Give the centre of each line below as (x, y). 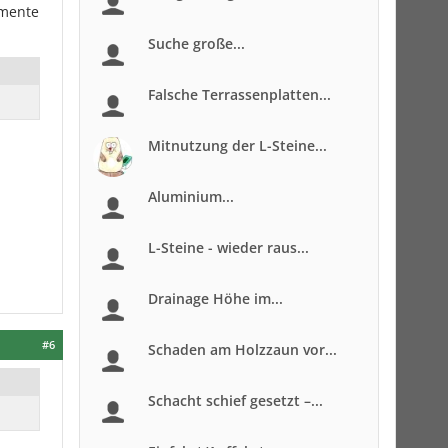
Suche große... (196, 43)
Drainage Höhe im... (215, 298)
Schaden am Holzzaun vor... (242, 349)
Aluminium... (191, 196)
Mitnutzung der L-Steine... (237, 145)
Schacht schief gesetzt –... (235, 400)
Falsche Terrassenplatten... (239, 94)
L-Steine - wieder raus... (228, 247)
